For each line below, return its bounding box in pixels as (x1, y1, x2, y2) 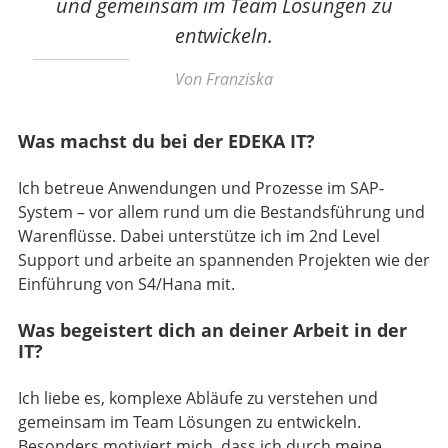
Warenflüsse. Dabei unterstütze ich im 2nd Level (18, 227, 380, 246)
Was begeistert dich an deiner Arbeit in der (18, 320, 407, 342)
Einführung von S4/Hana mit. (18, 275, 235, 294)
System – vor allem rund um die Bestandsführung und (18, 203, 425, 222)
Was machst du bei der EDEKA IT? (18, 131, 315, 153)
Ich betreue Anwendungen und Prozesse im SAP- (18, 179, 384, 198)
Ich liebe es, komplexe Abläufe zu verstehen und (18, 389, 378, 408)
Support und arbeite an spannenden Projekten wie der (18, 251, 430, 270)
